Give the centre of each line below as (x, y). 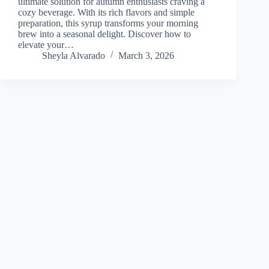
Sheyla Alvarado (74, 56)
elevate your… (46, 45)
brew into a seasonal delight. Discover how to (104, 34)
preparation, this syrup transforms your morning (108, 23)
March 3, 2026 (146, 56)
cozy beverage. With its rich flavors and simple (106, 13)
